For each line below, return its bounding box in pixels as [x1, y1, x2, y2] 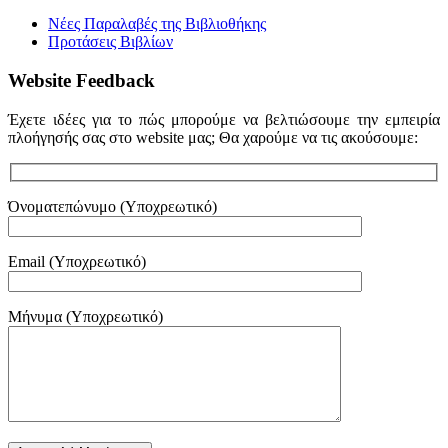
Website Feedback [8, 69, 155, 91]
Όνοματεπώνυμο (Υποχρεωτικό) [8, 198, 217, 216]
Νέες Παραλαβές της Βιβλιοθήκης [48, 15, 266, 33]
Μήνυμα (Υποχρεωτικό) [8, 308, 163, 326]
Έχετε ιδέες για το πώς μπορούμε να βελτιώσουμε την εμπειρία [8, 110, 440, 128]
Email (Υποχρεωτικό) [8, 253, 146, 271]
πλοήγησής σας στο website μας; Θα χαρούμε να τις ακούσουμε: [8, 128, 418, 146]
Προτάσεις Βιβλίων [48, 33, 173, 51]
